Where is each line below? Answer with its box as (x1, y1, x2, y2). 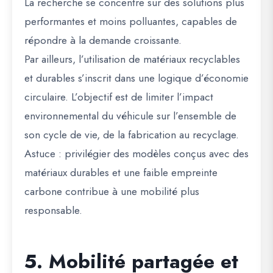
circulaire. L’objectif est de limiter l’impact (24, 89, 213, 105)
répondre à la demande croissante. (24, 32, 182, 48)
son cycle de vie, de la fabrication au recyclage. (24, 127, 239, 143)
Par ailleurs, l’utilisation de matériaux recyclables (24, 51, 240, 67)
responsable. (24, 202, 82, 218)
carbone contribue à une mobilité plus (24, 183, 199, 199)
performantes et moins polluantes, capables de (24, 13, 237, 29)
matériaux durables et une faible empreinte (24, 165, 218, 180)
